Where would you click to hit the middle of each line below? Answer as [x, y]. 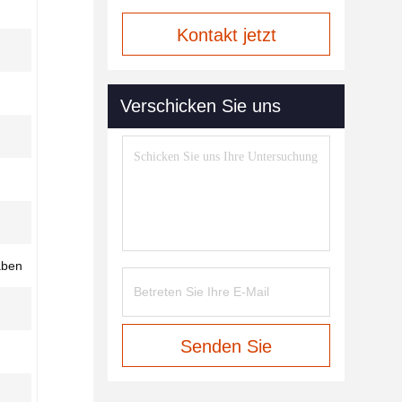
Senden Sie [226, 346]
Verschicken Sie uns [201, 106]
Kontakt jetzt [226, 35]
